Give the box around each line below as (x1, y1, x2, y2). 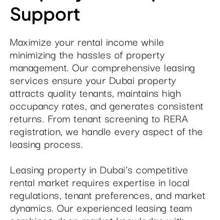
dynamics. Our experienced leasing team (10, 199, 192, 215)
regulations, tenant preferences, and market (10, 187, 206, 202)
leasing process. (10, 136, 83, 151)
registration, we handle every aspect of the (10, 123, 203, 138)
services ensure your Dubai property (10, 72, 176, 87)
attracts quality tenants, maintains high (10, 84, 181, 100)
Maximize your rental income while (10, 33, 165, 49)
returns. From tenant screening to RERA (10, 110, 188, 126)
